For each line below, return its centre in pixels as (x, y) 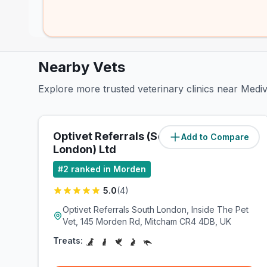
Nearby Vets (82, 67)
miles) (243, 137)
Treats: (68, 240)
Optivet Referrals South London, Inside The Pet (156, 209)
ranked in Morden (108, 169)
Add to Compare (215, 137)
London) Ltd (85, 149)
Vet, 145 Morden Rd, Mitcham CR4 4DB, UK (147, 221)
